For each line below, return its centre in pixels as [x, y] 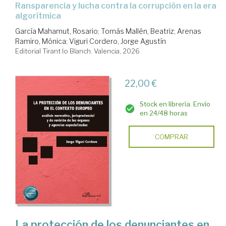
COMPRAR [171, 137]
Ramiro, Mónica [41, 41]
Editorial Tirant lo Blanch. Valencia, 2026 [77, 51]
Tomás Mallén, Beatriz [137, 31]
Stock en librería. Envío [175, 104]
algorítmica [38, 16]
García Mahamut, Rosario [56, 31]
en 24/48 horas [163, 113]
